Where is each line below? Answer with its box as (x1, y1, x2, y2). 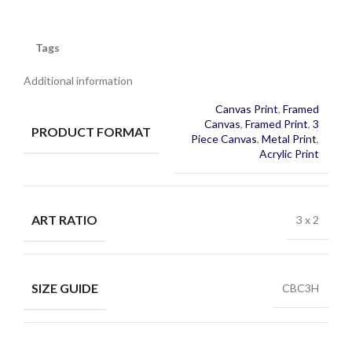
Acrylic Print (259, 147, 319, 161)
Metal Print (262, 132, 317, 146)
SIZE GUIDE (31, 280, 98, 295)
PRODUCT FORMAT (31, 123, 151, 139)
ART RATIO (31, 212, 97, 228)
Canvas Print (215, 102, 278, 116)
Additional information (24, 74, 133, 88)
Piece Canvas (191, 132, 257, 146)
